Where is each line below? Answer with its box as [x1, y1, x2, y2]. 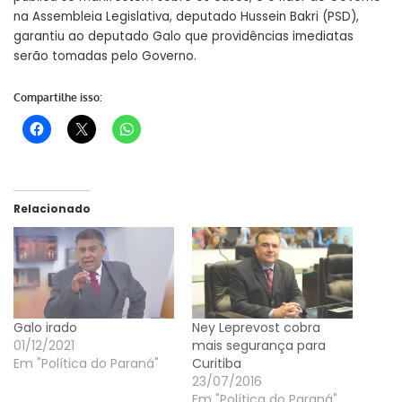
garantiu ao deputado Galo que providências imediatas [13, 28, 354, 46]
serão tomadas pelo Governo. [13, 48, 197, 66]
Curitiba [192, 354, 241, 372]
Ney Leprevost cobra [192, 318, 320, 336]
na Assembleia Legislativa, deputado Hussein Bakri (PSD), [13, 8, 359, 26]
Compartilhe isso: [13, 91, 102, 105]
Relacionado [13, 200, 91, 216]
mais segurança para [192, 336, 326, 354]
